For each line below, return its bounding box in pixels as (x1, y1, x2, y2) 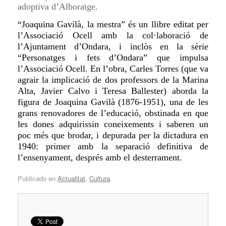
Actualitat (58, 173, 85, 183)
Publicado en (18, 173, 58, 183)
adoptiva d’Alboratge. (18, 2, 98, 12)
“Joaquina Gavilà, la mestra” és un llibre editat (18, 19, 194, 30)
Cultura (89, 173, 110, 183)
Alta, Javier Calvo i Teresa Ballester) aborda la (18, 86, 208, 96)
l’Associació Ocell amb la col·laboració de (18, 30, 208, 41)
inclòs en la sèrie (122, 41, 209, 52)
